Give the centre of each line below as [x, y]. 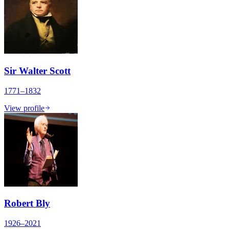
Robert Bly [27, 203]
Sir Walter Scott [37, 71]
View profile [24, 108]
